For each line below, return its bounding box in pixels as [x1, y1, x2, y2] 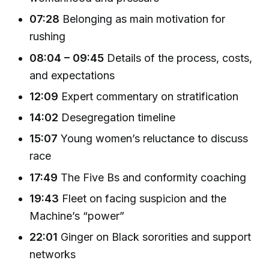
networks [29, 248, 76, 261]
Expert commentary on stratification [58, 89, 239, 103]
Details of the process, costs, [104, 51, 253, 64]
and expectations [29, 68, 115, 82]
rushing [29, 30, 66, 43]
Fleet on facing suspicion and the [59, 192, 227, 205]
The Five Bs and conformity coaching [58, 171, 247, 184]
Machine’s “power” [29, 210, 125, 222]
